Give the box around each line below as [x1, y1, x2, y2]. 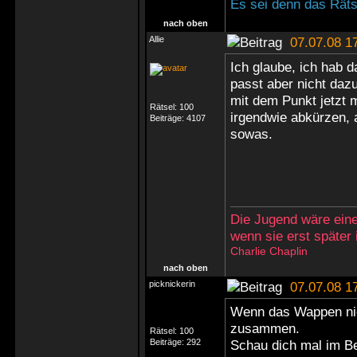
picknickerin [149, 279, 195, 288]
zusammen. [230, 320, 300, 336]
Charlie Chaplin [230, 245, 308, 257]
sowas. [230, 126, 273, 142]
